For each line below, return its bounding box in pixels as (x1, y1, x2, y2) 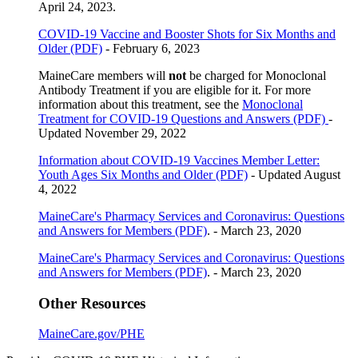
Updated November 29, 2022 (38, 125, 186, 140)
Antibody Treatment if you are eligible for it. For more (38, 82, 311, 97)
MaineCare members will (38, 68, 169, 82)
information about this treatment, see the (38, 97, 242, 111)
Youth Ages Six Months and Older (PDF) (38, 167, 248, 181)
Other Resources (38, 294, 145, 312)
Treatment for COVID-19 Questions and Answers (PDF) (38, 111, 328, 125)
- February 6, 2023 (102, 41, 200, 55)
